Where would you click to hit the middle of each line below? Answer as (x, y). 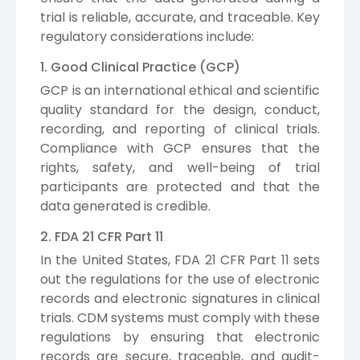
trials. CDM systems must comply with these (180, 318)
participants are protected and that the (180, 187)
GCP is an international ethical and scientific (180, 91)
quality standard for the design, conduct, (180, 110)
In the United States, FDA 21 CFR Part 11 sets (180, 260)
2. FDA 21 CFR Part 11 (102, 237)
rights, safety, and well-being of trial (180, 168)
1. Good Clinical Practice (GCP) (140, 67)
